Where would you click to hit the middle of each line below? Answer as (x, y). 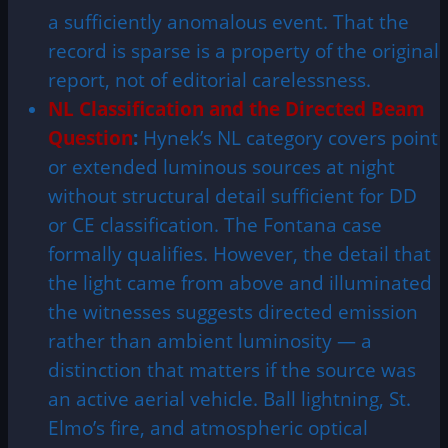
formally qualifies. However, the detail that (239, 253)
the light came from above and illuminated (240, 282)
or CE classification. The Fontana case (215, 224)
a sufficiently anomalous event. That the (228, 21)
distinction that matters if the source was (232, 369)
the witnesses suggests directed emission (233, 311)
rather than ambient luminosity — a (210, 340)
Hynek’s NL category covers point (288, 137)
